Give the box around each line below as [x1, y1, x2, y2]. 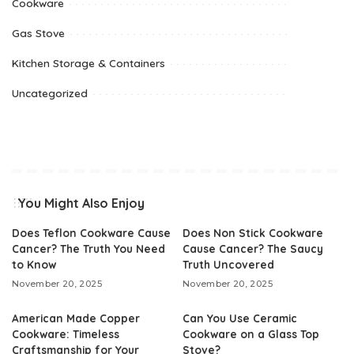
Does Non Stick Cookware [183, 226, 323, 239]
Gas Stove [12, 26, 65, 40]
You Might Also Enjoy [17, 195, 145, 211]
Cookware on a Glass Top [183, 327, 319, 341]
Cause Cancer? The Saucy [183, 242, 323, 255]
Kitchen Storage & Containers [12, 56, 165, 70]
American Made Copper [12, 311, 140, 325]
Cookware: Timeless [12, 327, 119, 341]
